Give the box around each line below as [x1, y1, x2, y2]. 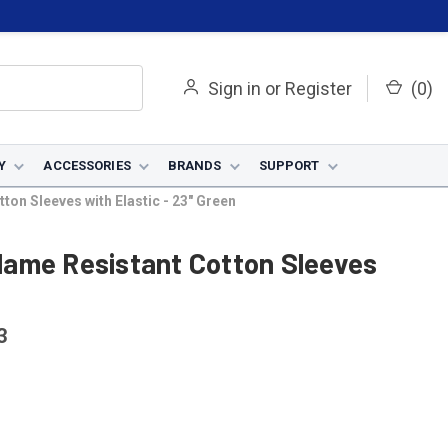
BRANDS [167, 158, 222, 173]
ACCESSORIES [43, 158, 131, 173]
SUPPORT [258, 158, 320, 173]
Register [285, 77, 352, 99]
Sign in [208, 77, 261, 99]
